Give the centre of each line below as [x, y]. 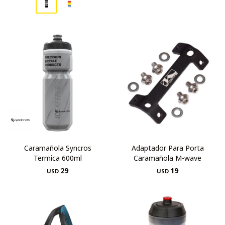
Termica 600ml [58, 158]
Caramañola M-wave [167, 158]
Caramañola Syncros [58, 148]
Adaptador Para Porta [167, 148]
